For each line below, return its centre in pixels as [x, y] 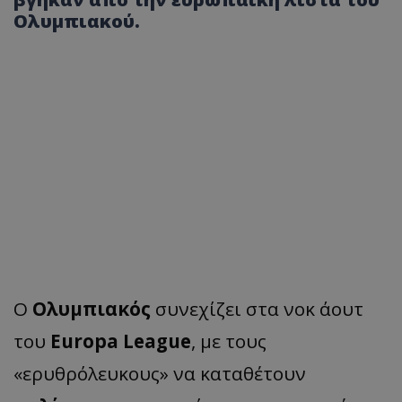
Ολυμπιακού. [77, 22]
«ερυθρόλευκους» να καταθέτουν [160, 374]
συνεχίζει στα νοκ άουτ [257, 309]
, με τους [229, 341]
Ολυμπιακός [92, 309]
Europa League [121, 341]
